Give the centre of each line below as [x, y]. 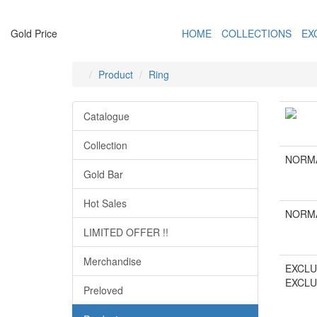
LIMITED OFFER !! [126, 232]
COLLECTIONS [257, 33]
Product [116, 74]
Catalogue [106, 116]
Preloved [103, 290]
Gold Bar [103, 174]
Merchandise [113, 261]
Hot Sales [105, 203]
